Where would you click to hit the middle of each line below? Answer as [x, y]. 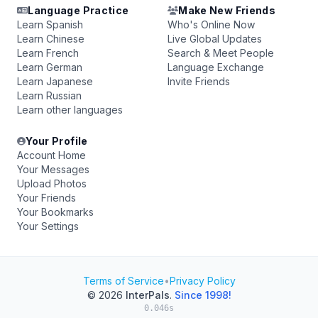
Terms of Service [123, 281]
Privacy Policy [202, 281]
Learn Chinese [51, 39]
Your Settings [48, 226]
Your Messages [53, 169]
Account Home [51, 155]
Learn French [48, 53]
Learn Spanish [50, 24]
